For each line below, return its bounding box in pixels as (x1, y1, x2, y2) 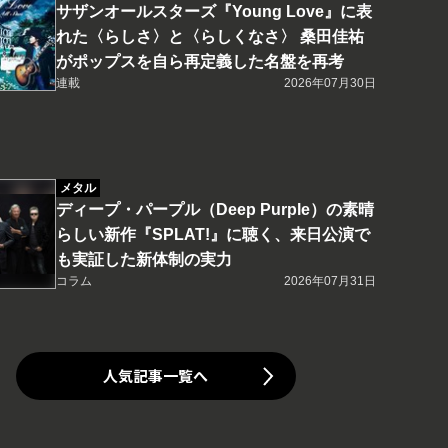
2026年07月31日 (284, 274, 376, 289)
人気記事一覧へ (103, 365, 209, 387)
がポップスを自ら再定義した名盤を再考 (55, 53, 344, 71)
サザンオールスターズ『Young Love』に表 (55, 3, 372, 21)
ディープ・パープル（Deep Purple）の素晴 (55, 201, 374, 219)
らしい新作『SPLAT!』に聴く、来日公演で (55, 226, 370, 244)
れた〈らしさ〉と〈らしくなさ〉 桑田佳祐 (55, 28, 364, 46)
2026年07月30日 (284, 76, 376, 91)
